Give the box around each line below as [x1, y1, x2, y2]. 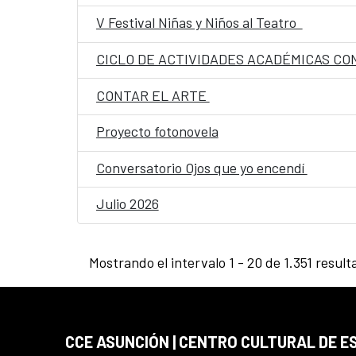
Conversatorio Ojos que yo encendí [95, 158, 308, 176]
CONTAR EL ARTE [95, 86, 210, 104]
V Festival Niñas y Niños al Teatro [95, 14, 303, 32]
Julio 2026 [95, 195, 159, 213]
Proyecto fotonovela [95, 122, 219, 141]
